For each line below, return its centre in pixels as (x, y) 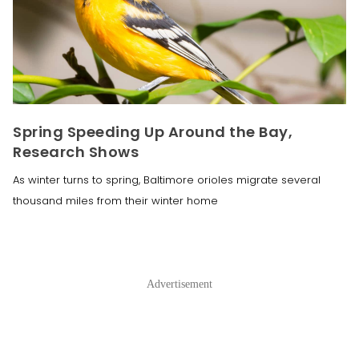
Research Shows (76, 152)
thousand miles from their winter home (115, 201)
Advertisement (179, 284)
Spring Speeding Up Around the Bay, (153, 132)
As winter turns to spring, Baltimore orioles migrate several (167, 180)
